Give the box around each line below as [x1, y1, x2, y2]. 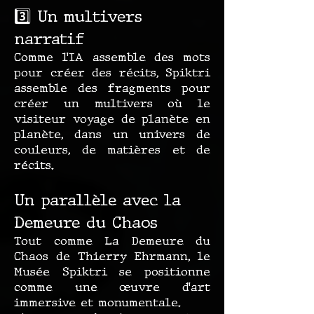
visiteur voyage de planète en [14, 111, 210, 126]
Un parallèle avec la [14, 191, 181, 210]
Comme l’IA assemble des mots [14, 50, 210, 64]
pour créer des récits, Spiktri [14, 65, 210, 80]
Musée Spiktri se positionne [14, 264, 210, 279]
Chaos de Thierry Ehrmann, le [14, 249, 210, 264]
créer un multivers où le [14, 96, 210, 111]
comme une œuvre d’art [14, 280, 210, 294]
